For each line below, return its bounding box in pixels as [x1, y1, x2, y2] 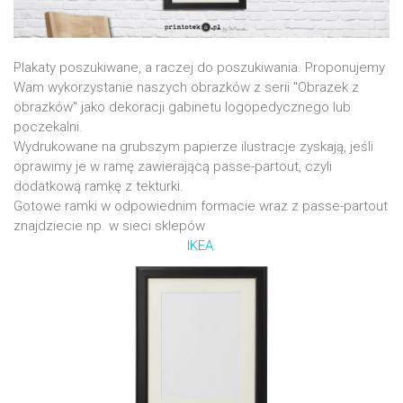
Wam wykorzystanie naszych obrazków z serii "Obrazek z [13, 79, 359, 96]
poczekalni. [13, 119, 83, 136]
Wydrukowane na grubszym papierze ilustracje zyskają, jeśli [13, 139, 373, 156]
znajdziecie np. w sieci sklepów [13, 218, 205, 235]
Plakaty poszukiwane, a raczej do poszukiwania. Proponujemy [13, 59, 385, 76]
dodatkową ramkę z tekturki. [13, 178, 184, 195]
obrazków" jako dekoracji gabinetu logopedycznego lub [13, 99, 351, 116]
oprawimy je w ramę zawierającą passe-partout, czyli [13, 158, 332, 175]
